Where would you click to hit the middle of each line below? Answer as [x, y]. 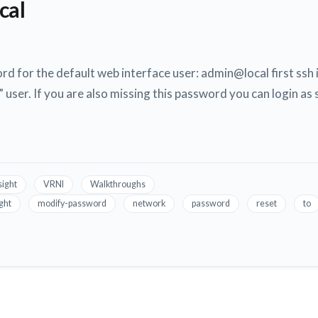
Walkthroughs [118, 185]
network [149, 204]
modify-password [72, 204]
